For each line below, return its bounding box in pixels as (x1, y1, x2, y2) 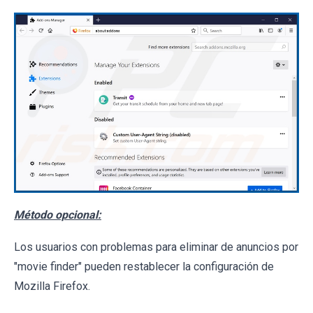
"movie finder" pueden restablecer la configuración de (14, 260, 274, 274)
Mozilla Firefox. (14, 279, 90, 293)
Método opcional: (14, 208, 101, 222)
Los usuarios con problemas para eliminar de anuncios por (14, 240, 298, 254)
